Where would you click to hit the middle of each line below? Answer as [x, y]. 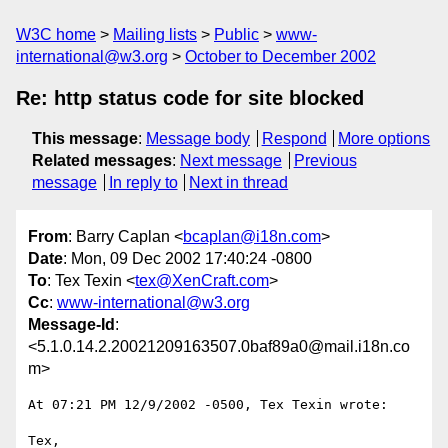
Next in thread [239, 182]
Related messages [102, 160]
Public [236, 34]
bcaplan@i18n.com [252, 237]
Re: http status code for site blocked [190, 98]
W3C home [56, 34]
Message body [198, 138]
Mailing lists [155, 34]
